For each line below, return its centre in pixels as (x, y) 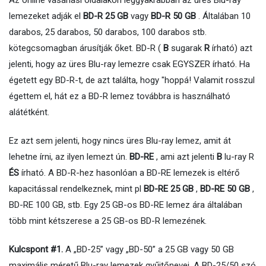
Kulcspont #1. (36, 249)
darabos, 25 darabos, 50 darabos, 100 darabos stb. (108, 32)
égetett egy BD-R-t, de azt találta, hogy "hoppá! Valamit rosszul (132, 80)
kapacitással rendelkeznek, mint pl (76, 189)
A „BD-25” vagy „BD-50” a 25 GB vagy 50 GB (148, 249)
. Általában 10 (223, 16)
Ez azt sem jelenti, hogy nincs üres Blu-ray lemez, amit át (120, 140)
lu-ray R (238, 156)
